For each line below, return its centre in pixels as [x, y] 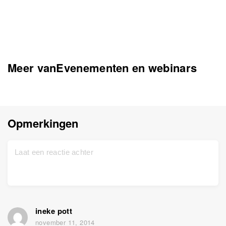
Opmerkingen [43, 123]
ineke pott [54, 211]
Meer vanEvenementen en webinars [102, 68]
